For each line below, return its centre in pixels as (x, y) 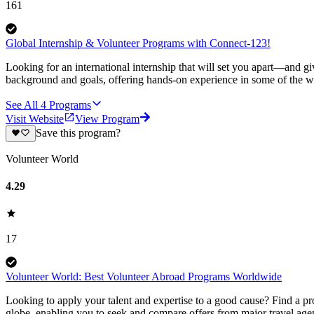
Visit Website (35, 119)
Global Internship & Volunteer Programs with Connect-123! (138, 43)
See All (22, 105)
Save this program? (78, 133)
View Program (107, 119)
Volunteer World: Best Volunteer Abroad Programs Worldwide (144, 277)
